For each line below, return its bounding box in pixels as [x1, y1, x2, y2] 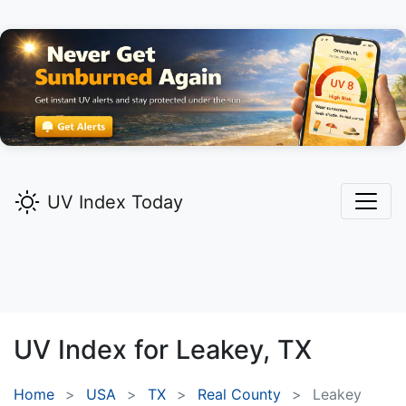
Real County [198, 385, 281, 404]
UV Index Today [47, 191, 183, 214]
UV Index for [14, 333, 176, 366]
